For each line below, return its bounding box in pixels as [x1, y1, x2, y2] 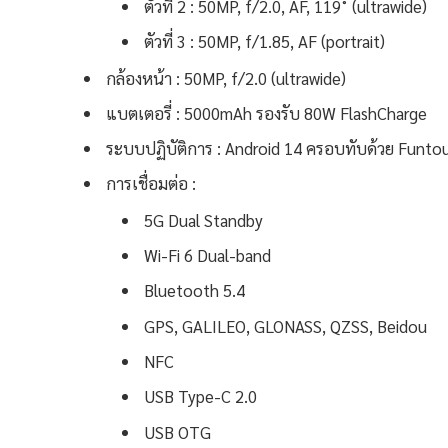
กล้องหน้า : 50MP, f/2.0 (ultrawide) [106, 66, 346, 89]
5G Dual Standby [144, 208, 263, 231]
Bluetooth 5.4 [144, 279, 245, 302]
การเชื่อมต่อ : [106, 172, 196, 195]
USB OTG [144, 420, 211, 443]
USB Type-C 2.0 [144, 385, 257, 408]
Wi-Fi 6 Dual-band [144, 244, 271, 267]
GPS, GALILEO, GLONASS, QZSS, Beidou [144, 314, 427, 337]
